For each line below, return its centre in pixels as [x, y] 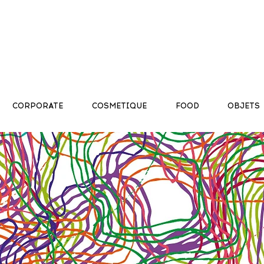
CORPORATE [37, 106]
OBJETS [244, 106]
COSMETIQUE [119, 106]
